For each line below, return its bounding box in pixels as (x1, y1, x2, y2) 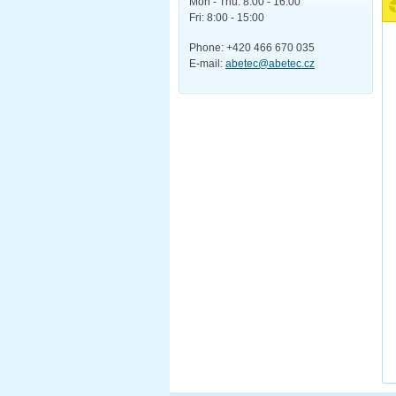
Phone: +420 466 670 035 (189, 41, 315, 54)
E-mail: (189, 57, 225, 70)
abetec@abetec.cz (225, 57, 315, 70)
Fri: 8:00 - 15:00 (189, 11, 264, 24)
